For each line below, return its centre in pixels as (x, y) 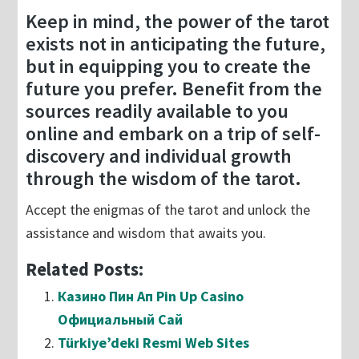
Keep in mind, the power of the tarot (178, 22)
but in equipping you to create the (169, 67)
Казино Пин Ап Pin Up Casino (151, 296)
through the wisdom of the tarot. (164, 179)
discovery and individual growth (159, 156)
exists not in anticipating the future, (176, 44)
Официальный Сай (121, 320)
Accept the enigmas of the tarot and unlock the (168, 210)
